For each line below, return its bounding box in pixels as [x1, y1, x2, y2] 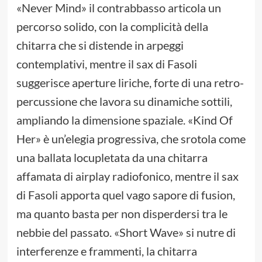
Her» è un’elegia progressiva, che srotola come [16, 132, 246, 146]
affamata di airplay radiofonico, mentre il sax [16, 169, 239, 184]
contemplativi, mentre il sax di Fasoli [16, 57, 197, 71]
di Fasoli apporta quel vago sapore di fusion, [16, 188, 235, 202]
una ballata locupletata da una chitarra [16, 150, 208, 165]
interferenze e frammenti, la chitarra [16, 244, 197, 258]
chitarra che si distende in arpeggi [16, 38, 184, 53]
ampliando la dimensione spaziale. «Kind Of [16, 113, 233, 127]
